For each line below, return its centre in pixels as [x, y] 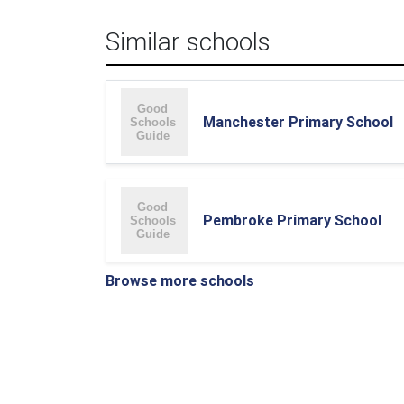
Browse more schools [180, 280]
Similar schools [188, 41]
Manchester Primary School [298, 122]
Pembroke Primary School [292, 220]
